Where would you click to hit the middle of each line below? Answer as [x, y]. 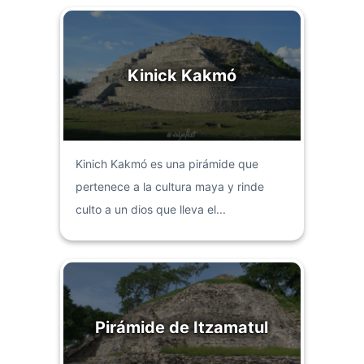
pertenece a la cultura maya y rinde [170, 187]
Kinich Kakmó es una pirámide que [167, 164]
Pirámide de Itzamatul [182, 327]
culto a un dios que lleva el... [151, 210]
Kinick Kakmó [182, 76]
